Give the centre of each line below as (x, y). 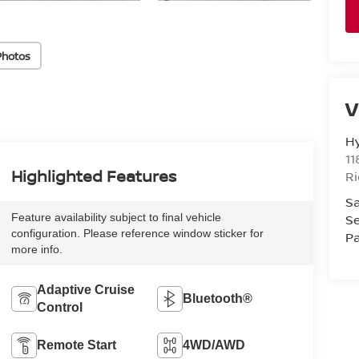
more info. (36, 250)
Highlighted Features (93, 176)
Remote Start (76, 345)
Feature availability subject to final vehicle (116, 218)
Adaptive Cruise (85, 290)
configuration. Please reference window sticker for (137, 234)
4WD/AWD (214, 345)
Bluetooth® (218, 299)
